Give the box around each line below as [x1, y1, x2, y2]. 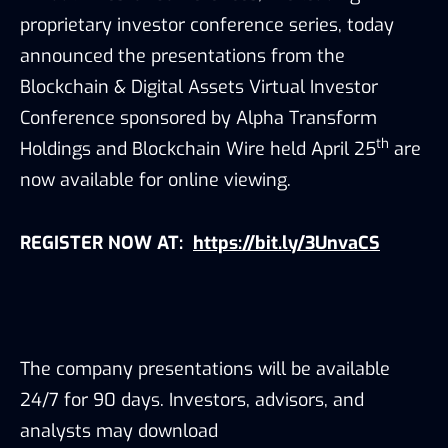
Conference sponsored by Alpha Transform [20, 105, 377, 130]
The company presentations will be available [20, 356, 390, 381]
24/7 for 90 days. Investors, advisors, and [20, 387, 364, 412]
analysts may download [20, 418, 218, 443]
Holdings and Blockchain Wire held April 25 [20, 136, 376, 161]
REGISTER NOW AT [20, 230, 179, 255]
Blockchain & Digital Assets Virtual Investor [20, 74, 378, 99]
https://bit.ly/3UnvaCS [193, 230, 380, 255]
